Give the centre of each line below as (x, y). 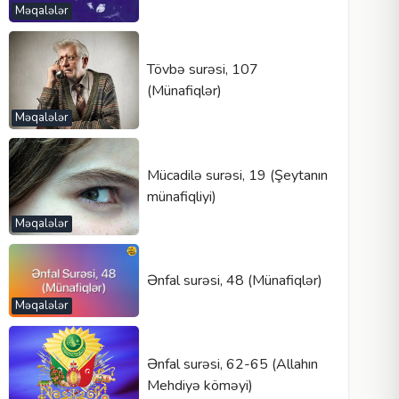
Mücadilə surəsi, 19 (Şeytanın (237, 176)
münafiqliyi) (181, 197)
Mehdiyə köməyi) (199, 385)
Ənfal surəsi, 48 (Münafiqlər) (234, 280)
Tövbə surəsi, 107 (202, 69)
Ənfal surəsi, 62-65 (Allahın (232, 364)
